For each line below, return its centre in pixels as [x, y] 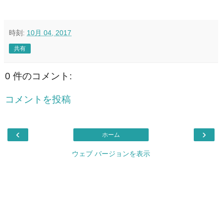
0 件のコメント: [38, 76]
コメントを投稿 [38, 100]
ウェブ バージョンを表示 [111, 153]
